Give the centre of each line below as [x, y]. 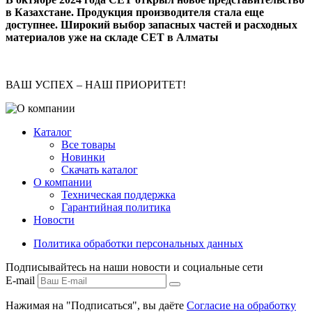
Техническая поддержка [118, 194]
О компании [63, 182]
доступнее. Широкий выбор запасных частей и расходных [151, 24]
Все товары [88, 144]
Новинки [83, 157]
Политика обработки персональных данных [138, 243]
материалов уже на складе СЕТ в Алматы [112, 37]
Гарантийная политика [116, 207]
